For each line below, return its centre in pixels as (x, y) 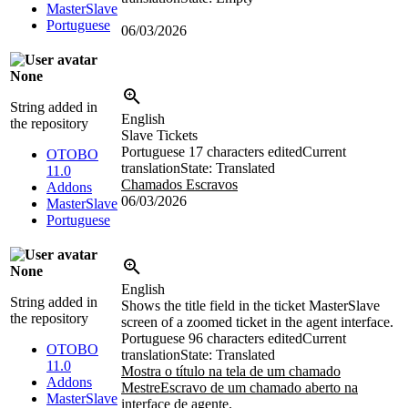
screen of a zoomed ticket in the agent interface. (257, 321)
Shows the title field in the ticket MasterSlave (250, 305)
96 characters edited (245, 338)
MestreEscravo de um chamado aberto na (240, 387)
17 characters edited (245, 151)
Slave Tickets (159, 135)
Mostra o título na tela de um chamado (231, 371)
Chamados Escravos (179, 184)
